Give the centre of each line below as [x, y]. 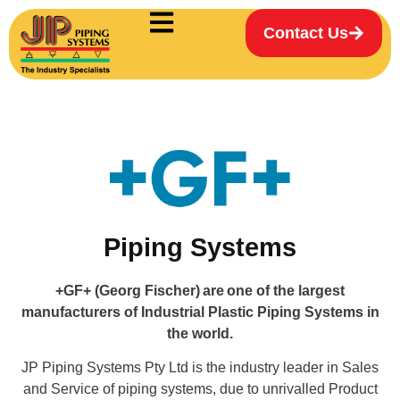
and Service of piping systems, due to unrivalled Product [200, 388]
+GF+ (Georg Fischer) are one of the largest [200, 290]
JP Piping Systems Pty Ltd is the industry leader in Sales [200, 367]
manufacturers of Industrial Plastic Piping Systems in [200, 312]
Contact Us [306, 33]
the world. [200, 333]
